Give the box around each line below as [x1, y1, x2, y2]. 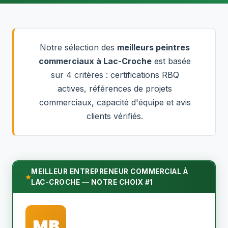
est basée [152, 56, 191, 66]
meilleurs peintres [117, 42, 190, 52]
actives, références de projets [58, 83, 172, 94]
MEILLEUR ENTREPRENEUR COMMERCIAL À [31, 167, 188, 176]
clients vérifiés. [87, 111, 143, 121]
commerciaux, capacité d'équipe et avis [39, 97, 191, 107]
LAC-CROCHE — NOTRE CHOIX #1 [31, 178, 153, 186]
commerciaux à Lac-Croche [39, 56, 152, 66]
